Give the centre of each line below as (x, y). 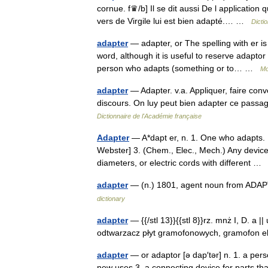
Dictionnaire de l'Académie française (149, 116)
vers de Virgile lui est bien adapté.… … (174, 21)
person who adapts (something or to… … (179, 68)
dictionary (111, 199)
